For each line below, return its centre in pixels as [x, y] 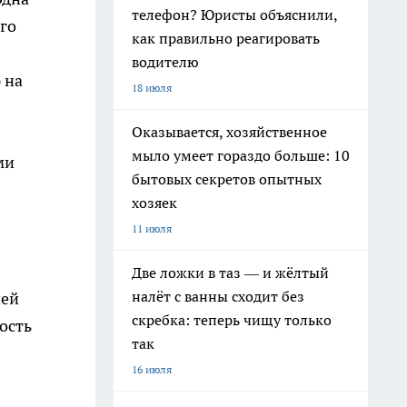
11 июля [152, 228]
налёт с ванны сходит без [218, 296]
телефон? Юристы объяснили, [235, 15]
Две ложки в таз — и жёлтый [230, 273]
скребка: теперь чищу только [232, 320]
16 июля [152, 369]
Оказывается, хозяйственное [229, 132]
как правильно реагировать [226, 38]
